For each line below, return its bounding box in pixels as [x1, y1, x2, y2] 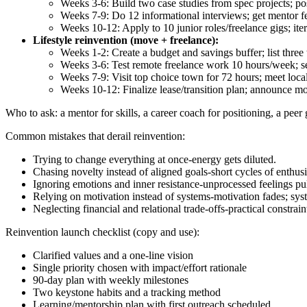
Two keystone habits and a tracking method [33, 286, 221, 299]
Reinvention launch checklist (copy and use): [5, 226, 199, 238]
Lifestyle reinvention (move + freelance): [33, 34, 219, 47]
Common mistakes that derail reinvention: [5, 130, 185, 143]
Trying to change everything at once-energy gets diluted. [33, 153, 276, 166]
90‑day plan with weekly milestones [33, 274, 188, 286]
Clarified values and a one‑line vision [33, 249, 193, 262]
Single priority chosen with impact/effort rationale [33, 262, 247, 274]
